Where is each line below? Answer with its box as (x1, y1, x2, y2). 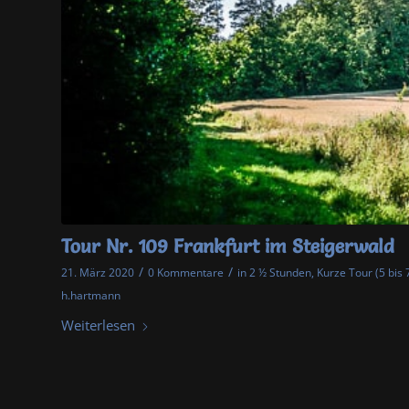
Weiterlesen (61, 316, 135, 335)
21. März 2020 (61, 265, 134, 281)
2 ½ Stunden (249, 265, 311, 281)
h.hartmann (61, 288, 121, 304)
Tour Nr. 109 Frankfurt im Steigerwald (61, 235, 394, 258)
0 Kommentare (148, 265, 224, 281)
